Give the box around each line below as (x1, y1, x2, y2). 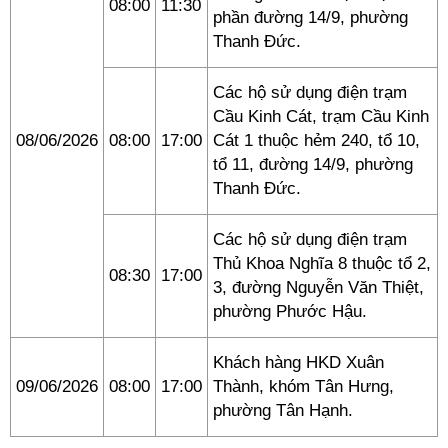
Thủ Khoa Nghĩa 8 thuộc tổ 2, (213, 254, 431, 273)
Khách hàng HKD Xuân (213, 353, 384, 372)
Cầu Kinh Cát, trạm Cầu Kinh (213, 107, 429, 126)
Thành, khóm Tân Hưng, (213, 377, 394, 396)
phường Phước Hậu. (213, 302, 367, 321)
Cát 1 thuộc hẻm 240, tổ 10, (213, 131, 420, 150)
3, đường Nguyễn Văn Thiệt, (213, 278, 424, 297)
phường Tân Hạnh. (213, 401, 353, 420)
